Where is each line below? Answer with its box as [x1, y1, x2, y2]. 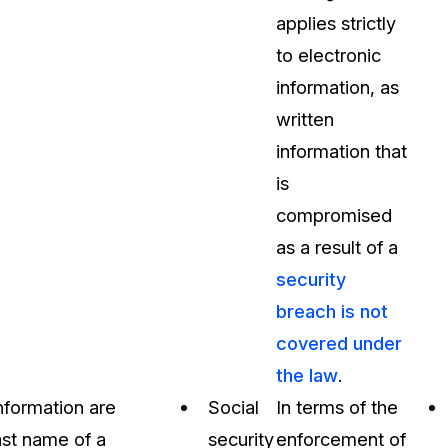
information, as [276, 76, 399, 99]
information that [276, 140, 407, 163]
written [276, 108, 334, 131]
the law [276, 364, 338, 387]
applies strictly [276, 12, 396, 35]
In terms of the [276, 396, 398, 419]
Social [208, 396, 259, 419]
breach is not [276, 300, 388, 323]
